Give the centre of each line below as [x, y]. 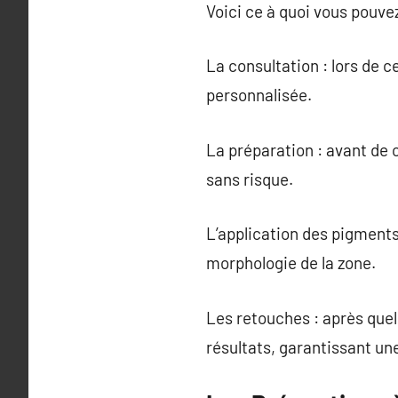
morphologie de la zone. [291, 263]
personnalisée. [259, 95]
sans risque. [250, 179]
